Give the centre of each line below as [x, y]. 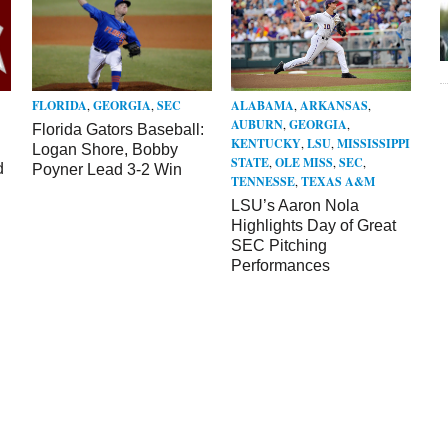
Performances [281, 266]
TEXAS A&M [338, 182]
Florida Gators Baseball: [118, 129]
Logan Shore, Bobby [105, 149]
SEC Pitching [279, 246]
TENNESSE [263, 182]
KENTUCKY [266, 144]
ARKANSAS [334, 106]
